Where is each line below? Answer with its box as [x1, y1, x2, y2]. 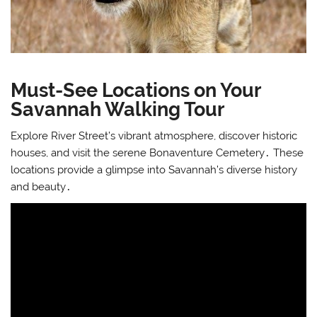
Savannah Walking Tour [11, 98, 225, 121]
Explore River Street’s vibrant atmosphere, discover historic [11, 129, 298, 142]
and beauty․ [11, 180, 72, 193]
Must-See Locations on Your [11, 79, 261, 102]
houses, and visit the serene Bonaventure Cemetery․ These [11, 146, 304, 159]
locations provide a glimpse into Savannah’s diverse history [11, 163, 298, 176]
